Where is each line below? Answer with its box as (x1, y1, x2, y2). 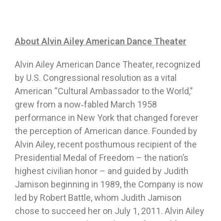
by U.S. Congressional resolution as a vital (15, 73, 177, 83)
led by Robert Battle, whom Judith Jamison (15, 192, 182, 203)
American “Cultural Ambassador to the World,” (15, 86, 193, 97)
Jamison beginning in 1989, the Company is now (15, 179, 203, 190)
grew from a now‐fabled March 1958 (15, 99, 157, 110)
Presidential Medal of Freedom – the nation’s (15, 152, 188, 163)
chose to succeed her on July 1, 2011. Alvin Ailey (15, 206, 204, 217)
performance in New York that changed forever (15, 112, 198, 123)
